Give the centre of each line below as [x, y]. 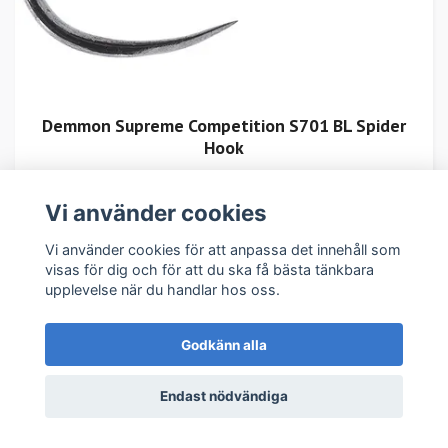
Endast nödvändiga [224, 396]
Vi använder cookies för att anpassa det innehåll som [222, 249]
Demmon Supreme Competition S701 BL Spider [224, 126]
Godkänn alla [224, 344]
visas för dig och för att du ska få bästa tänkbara [209, 269]
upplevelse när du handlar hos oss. [162, 289]
